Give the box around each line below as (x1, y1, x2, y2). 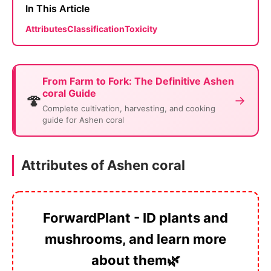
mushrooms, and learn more (45, 230, 226, 247)
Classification (67, 23, 125, 34)
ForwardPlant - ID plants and (43, 209, 228, 226)
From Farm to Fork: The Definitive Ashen (42, 74, 234, 87)
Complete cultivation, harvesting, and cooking (42, 103, 215, 113)
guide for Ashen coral (42, 114, 124, 125)
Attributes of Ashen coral (21, 157, 185, 173)
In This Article (25, 2, 90, 15)
